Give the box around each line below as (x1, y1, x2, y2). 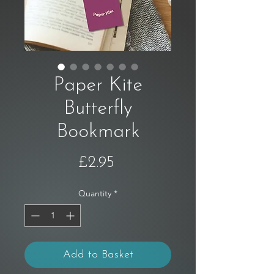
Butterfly (63, 99, 133, 119)
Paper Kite (53, 76, 143, 95)
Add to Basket (62, 249, 133, 261)
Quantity (78, 188, 111, 199)
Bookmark (56, 122, 140, 142)
